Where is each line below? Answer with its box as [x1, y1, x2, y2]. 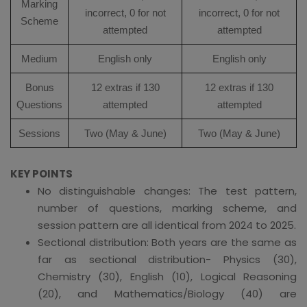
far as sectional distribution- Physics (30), [38, 251, 297, 267]
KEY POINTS [10, 166, 73, 181]
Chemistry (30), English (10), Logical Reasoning [38, 269, 297, 284]
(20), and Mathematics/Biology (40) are [38, 286, 297, 301]
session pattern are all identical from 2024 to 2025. [38, 217, 296, 232]
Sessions [19, 127, 60, 139]
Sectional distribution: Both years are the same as [38, 234, 297, 249]
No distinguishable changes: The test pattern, [38, 183, 297, 198]
